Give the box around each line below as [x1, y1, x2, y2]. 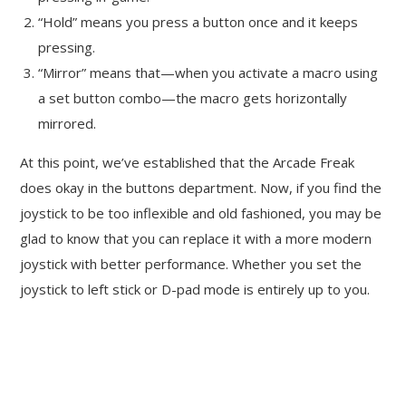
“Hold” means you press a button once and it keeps [38, 13, 359, 32]
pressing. [38, 38, 96, 57]
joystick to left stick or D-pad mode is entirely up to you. [20, 280, 371, 299]
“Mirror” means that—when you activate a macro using [38, 63, 379, 82]
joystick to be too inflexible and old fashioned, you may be [20, 204, 382, 223]
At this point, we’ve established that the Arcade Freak [20, 153, 355, 172]
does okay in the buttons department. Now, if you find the [20, 179, 382, 198]
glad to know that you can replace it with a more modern [20, 229, 372, 248]
